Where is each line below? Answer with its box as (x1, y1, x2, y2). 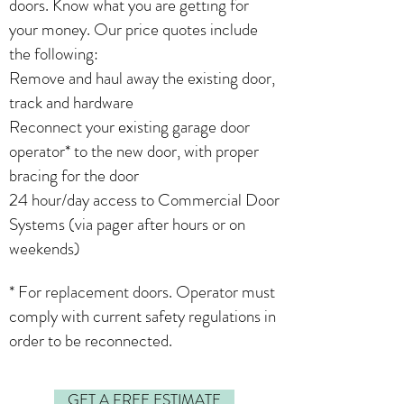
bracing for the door (9, 163, 139, 188)
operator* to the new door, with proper (9, 139, 259, 163)
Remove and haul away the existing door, (9, 66, 275, 90)
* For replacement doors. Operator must (9, 280, 275, 304)
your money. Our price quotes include (9, 17, 258, 41)
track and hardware (9, 90, 133, 115)
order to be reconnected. (9, 328, 176, 353)
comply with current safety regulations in (9, 304, 276, 328)
